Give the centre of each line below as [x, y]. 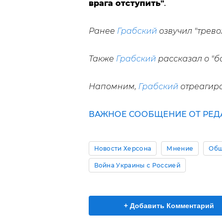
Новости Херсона [123, 148]
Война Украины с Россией [137, 165]
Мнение [180, 148]
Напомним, [113, 86]
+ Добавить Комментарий [169, 206]
